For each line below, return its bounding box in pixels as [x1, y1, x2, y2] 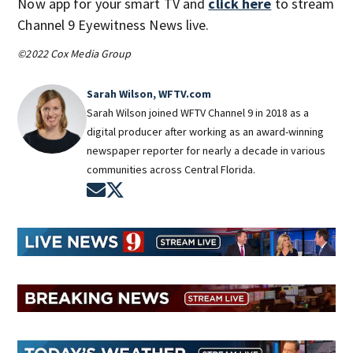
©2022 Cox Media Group [17, 46, 132, 61]
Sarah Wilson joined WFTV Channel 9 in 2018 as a [87, 105, 310, 120]
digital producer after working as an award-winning [87, 124, 325, 139]
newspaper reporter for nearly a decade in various [87, 143, 326, 158]
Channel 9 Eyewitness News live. [17, 15, 210, 34]
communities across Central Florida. [87, 162, 256, 176]
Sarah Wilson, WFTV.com [87, 86, 212, 101]
